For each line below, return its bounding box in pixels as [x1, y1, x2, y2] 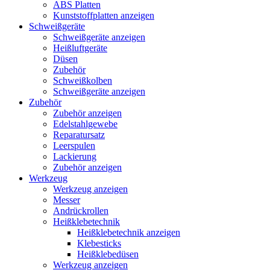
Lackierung [53, 151, 96, 162]
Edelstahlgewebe [53, 119, 118, 129]
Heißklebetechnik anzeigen [77, 227, 180, 237]
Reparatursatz [53, 130, 105, 140]
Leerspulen [53, 140, 95, 151]
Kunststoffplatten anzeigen [53, 10, 154, 20]
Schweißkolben [53, 75, 112, 86]
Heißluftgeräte [53, 43, 107, 53]
